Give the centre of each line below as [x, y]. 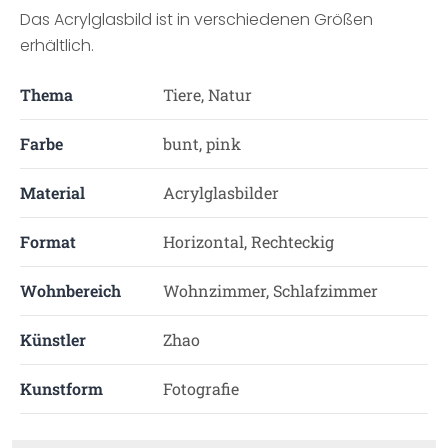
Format [48, 241]
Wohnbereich [70, 290]
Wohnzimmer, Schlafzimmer [270, 290]
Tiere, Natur [207, 94]
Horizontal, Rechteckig [248, 241]
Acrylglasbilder [220, 192]
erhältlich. [57, 45]
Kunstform [61, 388]
